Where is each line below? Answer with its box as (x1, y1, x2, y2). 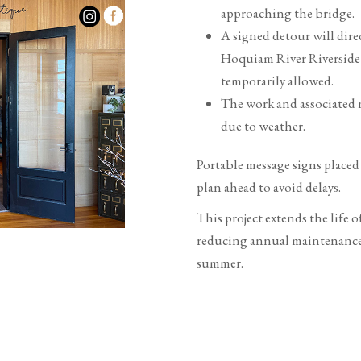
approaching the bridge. (221, 4, 355, 23)
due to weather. (221, 117, 305, 135)
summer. (197, 254, 243, 272)
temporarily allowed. (221, 72, 334, 90)
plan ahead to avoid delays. (197, 178, 341, 197)
